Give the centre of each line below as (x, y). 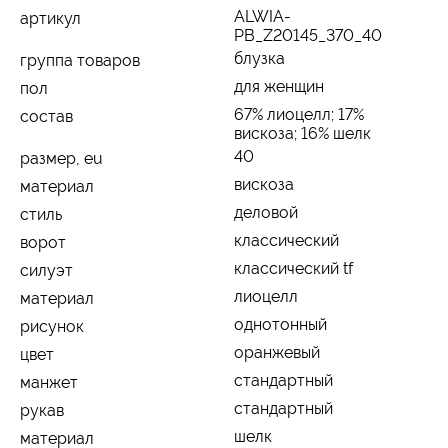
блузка (259, 58)
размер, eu (61, 158)
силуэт (46, 270)
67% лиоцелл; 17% (299, 114)
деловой (266, 212)
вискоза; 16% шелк (302, 133)
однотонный (280, 324)
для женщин (279, 86)
